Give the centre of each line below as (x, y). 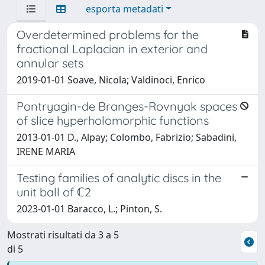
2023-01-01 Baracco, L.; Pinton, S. (89, 209)
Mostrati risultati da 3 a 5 (63, 235)
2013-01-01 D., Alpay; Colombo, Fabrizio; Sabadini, (127, 137)
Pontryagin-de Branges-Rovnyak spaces (127, 106)
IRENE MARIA (46, 151)
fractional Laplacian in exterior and (112, 49)
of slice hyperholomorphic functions (113, 120)
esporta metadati (125, 9)
